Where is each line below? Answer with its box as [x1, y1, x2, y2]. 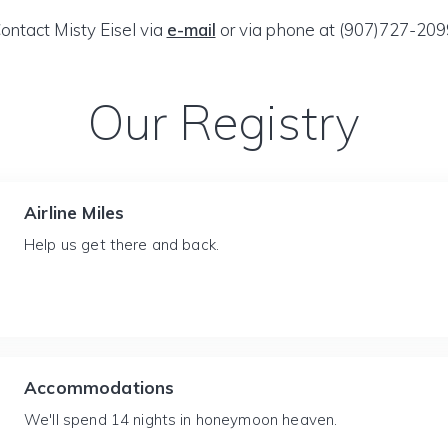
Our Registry [88, 92, 360, 152]
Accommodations [24, 377, 175, 398]
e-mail [166, 19, 216, 40]
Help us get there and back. [24, 235, 220, 254]
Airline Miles [24, 202, 125, 223]
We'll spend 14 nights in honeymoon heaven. [24, 410, 338, 429]
